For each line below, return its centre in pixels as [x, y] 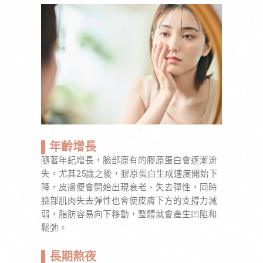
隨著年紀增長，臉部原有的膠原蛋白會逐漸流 [129, 160]
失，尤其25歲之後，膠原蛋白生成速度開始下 [129, 173]
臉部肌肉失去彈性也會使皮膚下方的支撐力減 [129, 200]
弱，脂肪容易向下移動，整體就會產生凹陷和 [129, 214]
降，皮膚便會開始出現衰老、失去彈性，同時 [129, 187]
